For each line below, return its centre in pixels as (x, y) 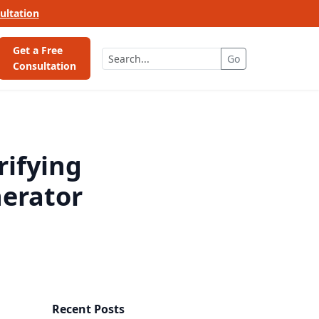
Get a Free (38, 50)
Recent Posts (88, 309)
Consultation (45, 66)
